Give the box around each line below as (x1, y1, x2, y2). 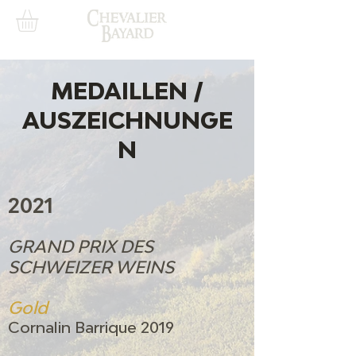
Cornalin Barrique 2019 (8, 318, 174, 337)
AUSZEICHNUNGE (21, 107, 233, 134)
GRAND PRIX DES (8, 236, 153, 257)
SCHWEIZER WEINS (8, 257, 174, 278)
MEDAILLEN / (51, 78, 203, 105)
